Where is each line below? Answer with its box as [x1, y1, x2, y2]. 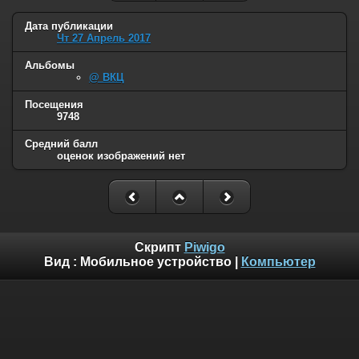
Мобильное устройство [79, 255, 232, 269]
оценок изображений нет [57, 149, 185, 162]
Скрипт [134, 240, 184, 255]
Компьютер [240, 255, 316, 269]
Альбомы [25, 58, 75, 71]
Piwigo [184, 240, 225, 255]
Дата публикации [25, 20, 113, 33]
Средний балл [25, 137, 98, 150]
